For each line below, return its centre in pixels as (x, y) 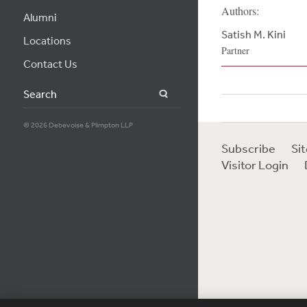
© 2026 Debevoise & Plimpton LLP (78, 125)
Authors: (240, 11)
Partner (235, 50)
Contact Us (50, 64)
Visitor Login (255, 164)
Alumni (40, 17)
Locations (47, 40)
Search (184, 94)
